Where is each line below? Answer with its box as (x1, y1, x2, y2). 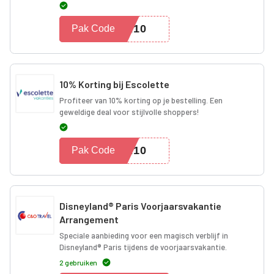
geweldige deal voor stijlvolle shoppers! (59, 106, 199, 117)
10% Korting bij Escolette (59, 78, 169, 90)
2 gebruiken (59, 257, 97, 267)
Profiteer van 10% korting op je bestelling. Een (59, 95, 223, 105)
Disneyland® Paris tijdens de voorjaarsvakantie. (59, 242, 227, 252)
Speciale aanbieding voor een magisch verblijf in (59, 230, 228, 240)
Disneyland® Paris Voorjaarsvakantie (59, 199, 221, 212)
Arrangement (59, 213, 119, 225)
